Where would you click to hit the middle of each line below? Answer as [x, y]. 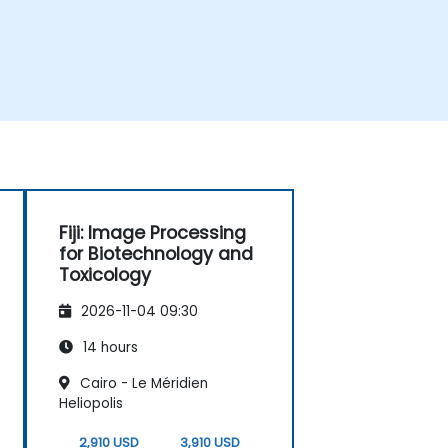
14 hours [108, 348]
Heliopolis [91, 404]
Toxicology [105, 275]
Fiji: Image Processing [152, 233]
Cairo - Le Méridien [142, 384]
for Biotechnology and [156, 254]
